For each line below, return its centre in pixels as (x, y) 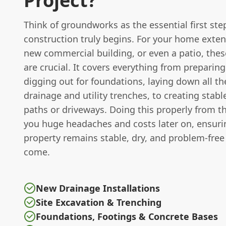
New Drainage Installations (98, 188)
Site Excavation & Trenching (99, 202)
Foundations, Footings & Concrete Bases (127, 216)
